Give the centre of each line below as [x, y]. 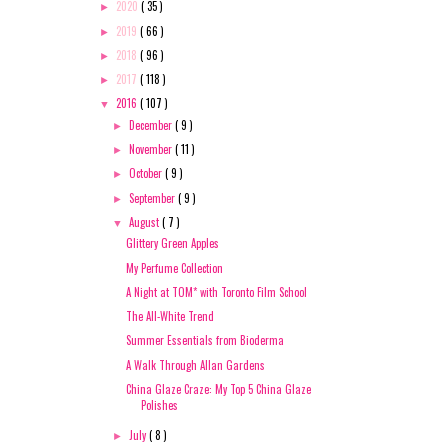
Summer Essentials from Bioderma [205, 340]
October [147, 173]
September [154, 197]
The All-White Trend [170, 316]
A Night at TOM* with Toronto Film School [217, 291]
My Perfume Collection [175, 267]
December [152, 124]
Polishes [160, 404]
